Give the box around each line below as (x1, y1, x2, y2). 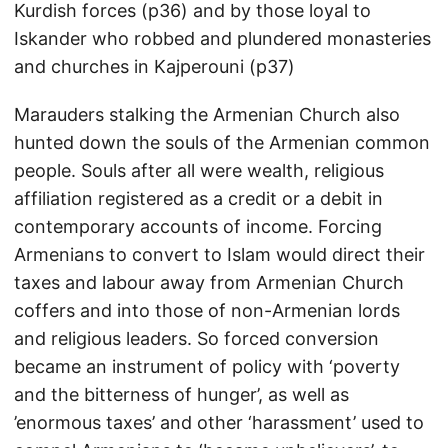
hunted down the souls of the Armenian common (14, 132, 430, 153)
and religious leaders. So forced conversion (14, 328, 379, 349)
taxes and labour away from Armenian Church (14, 272, 404, 293)
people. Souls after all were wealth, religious (14, 160, 384, 181)
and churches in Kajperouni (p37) (14, 56, 295, 77)
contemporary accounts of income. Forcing (14, 216, 382, 237)
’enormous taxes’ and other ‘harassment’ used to (14, 412, 424, 433)
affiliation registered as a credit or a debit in (14, 188, 383, 209)
